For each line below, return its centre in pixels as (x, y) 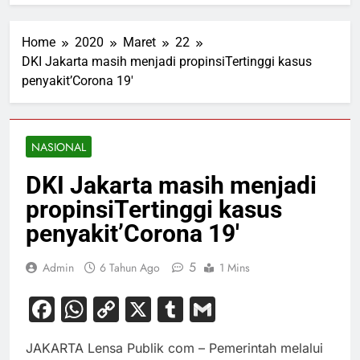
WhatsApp (150, 309)
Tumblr (226, 309)
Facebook (115, 309)
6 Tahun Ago (130, 268)
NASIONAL (59, 147)
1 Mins (235, 268)
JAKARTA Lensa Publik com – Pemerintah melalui (174, 348)
